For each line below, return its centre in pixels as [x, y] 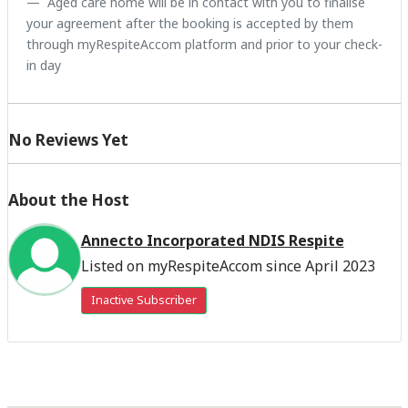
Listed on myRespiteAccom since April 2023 [228, 265]
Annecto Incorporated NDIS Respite [212, 240]
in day [43, 65]
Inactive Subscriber [143, 300]
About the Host [68, 199]
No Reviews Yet [68, 139]
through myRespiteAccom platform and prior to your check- [204, 44]
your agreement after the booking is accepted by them [189, 23]
